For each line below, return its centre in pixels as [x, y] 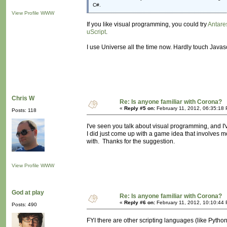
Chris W [23, 99]
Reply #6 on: [140, 203]
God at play [28, 193]
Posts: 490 [24, 205]
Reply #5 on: [140, 108]
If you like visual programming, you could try [147, 25]
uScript [96, 32]
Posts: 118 [24, 110]
